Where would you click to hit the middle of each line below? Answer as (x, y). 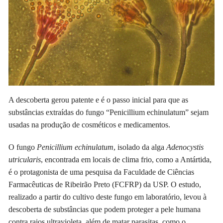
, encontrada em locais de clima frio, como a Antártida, (126, 160)
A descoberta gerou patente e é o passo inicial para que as (99, 100)
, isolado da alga (140, 147)
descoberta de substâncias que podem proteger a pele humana (105, 210)
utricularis (25, 160)
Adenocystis (185, 147)
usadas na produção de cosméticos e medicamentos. (90, 125)
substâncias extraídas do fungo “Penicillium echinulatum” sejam (109, 112)
